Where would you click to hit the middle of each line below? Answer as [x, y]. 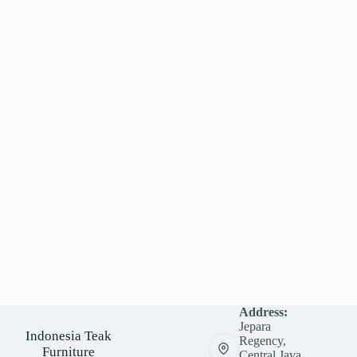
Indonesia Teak [69, 336]
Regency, [262, 341]
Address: [263, 312]
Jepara [255, 326]
